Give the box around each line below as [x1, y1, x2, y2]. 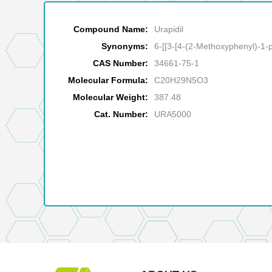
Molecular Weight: [73, 92, 148, 103]
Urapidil [154, 24, 183, 35]
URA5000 [154, 109, 191, 120]
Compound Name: [73, 24, 148, 35]
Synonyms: [101, 41, 148, 52]
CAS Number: [93, 58, 148, 69]
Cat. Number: [94, 109, 148, 120]
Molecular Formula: [68, 75, 148, 86]
